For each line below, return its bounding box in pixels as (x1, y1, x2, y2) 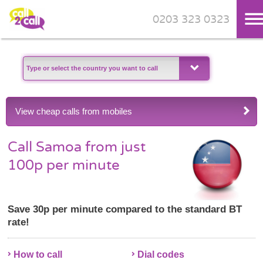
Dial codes (137, 249, 184, 259)
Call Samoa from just (8, 139, 146, 155)
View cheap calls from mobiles (15, 106, 132, 116)
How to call (14, 249, 63, 259)
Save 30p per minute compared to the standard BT (8, 203, 242, 215)
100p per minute (8, 157, 120, 173)
